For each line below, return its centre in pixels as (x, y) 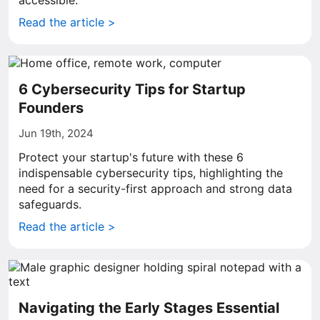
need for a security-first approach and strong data (155, 189)
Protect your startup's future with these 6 (131, 157)
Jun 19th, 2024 (56, 133)
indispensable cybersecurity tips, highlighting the (151, 173)
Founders (51, 108)
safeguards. (50, 204)
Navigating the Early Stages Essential (149, 308)
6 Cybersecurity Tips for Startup (132, 89)
